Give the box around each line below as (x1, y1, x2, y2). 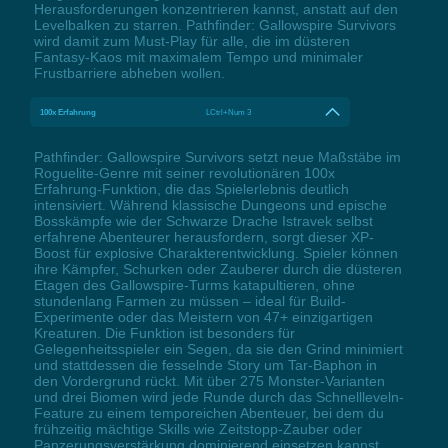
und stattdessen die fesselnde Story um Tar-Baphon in (33, 356, 377, 373)
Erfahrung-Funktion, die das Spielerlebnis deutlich (33, 180, 349, 197)
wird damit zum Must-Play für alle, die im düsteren (33, 32, 350, 49)
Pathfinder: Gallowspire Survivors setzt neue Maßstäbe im (33, 148, 401, 165)
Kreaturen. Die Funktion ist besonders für (33, 324, 295, 341)
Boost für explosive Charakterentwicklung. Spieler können (33, 244, 398, 261)
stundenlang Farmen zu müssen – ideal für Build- (33, 292, 346, 309)
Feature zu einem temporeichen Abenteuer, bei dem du (33, 404, 384, 421)
